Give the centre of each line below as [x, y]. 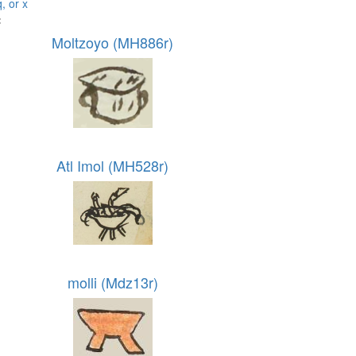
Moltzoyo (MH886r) [113, 42]
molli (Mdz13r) [112, 282]
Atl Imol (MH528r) [113, 165]
